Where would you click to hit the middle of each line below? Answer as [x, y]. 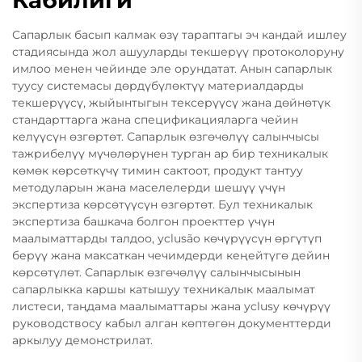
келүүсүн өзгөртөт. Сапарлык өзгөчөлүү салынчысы [166, 137]
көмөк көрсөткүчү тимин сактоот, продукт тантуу [158, 170]
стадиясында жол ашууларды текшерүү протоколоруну [178, 52]
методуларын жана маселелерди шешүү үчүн [149, 187]
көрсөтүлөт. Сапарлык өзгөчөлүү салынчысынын [156, 272]
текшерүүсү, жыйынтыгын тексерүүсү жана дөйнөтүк [171, 103]
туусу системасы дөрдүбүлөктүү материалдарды [158, 86]
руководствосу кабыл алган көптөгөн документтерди [172, 323]
